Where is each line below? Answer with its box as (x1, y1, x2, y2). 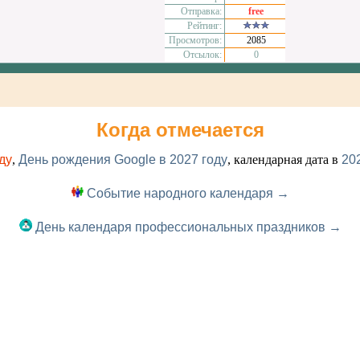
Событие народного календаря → (84, 186, 289, 200)
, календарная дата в (227, 153, 342, 166)
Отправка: (181, 6, 223, 17)
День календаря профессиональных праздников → (31, 220, 342, 234)
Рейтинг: (187, 20, 223, 31)
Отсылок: (183, 49, 223, 60)
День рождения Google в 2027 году (18, 153, 227, 166)
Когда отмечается (96, 119, 264, 141)
